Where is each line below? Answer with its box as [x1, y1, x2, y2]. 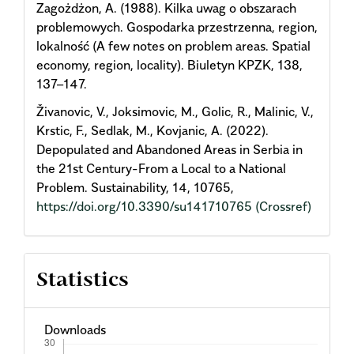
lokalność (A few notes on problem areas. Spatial [36, 38, 311, 55]
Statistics [36, 271, 129, 291]
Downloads [43, 322, 106, 338]
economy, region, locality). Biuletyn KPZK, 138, [36, 57, 303, 73]
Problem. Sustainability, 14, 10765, [36, 179, 234, 195]
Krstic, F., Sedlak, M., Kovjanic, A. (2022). [36, 122, 269, 138]
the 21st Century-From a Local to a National [36, 160, 286, 176]
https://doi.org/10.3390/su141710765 [36, 198, 252, 214]
